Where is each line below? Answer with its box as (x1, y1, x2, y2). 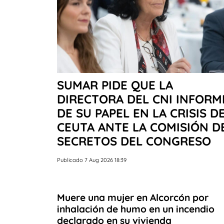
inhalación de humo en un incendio (57, 202, 214, 215)
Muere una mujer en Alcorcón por (57, 191, 208, 203)
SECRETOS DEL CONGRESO (57, 133, 211, 148)
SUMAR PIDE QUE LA (57, 77, 173, 92)
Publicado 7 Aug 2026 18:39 (57, 156, 126, 163)
